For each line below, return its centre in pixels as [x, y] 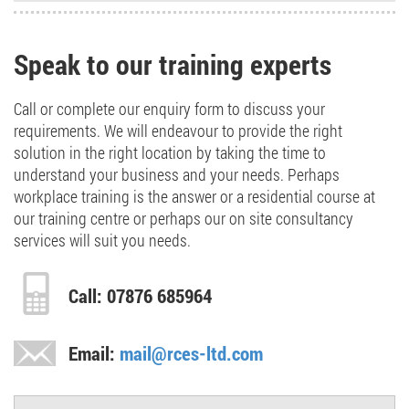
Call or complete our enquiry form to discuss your [169, 109]
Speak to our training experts [173, 65]
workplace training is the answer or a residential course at [194, 197]
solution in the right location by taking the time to [170, 153]
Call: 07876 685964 [140, 296]
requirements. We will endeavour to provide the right [178, 131]
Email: [94, 354]
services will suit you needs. [102, 241]
